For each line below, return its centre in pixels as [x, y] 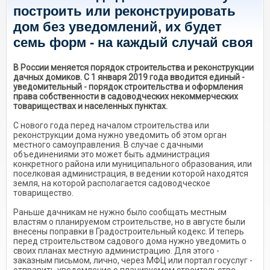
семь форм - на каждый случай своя [133, 42]
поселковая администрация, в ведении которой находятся [131, 174]
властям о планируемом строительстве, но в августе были [129, 222]
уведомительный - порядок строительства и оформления [128, 87]
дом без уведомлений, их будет [118, 27]
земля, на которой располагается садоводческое [112, 183]
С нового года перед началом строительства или [111, 125]
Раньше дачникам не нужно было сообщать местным [120, 212]
